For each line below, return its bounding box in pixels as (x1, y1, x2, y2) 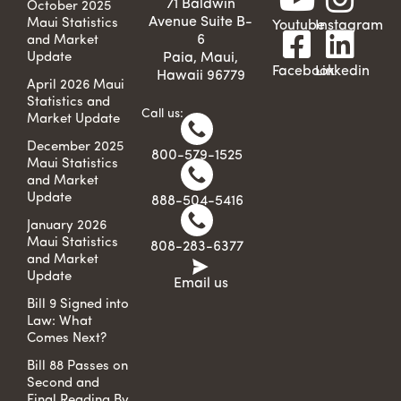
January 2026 (27, 219, 107, 234)
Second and (27, 377, 99, 391)
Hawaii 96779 (156, 69, 245, 84)
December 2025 (27, 141, 124, 155)
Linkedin (315, 64, 370, 80)
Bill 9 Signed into (27, 298, 129, 312)
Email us (173, 276, 228, 291)
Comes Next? (27, 332, 107, 346)
